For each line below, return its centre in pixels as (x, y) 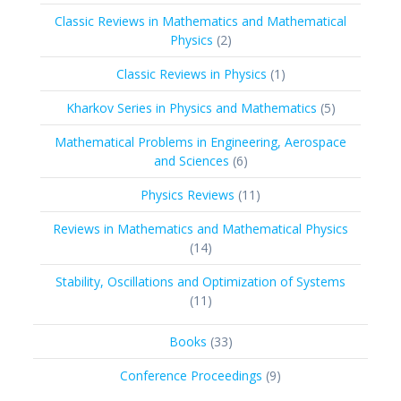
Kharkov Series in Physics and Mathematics (191, 108)
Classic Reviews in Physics (191, 74)
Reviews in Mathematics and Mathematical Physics (200, 229)
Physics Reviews (188, 195)
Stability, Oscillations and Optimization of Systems (200, 282)
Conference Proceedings (191, 376)
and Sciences (191, 161)
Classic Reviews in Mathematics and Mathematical (200, 21)
